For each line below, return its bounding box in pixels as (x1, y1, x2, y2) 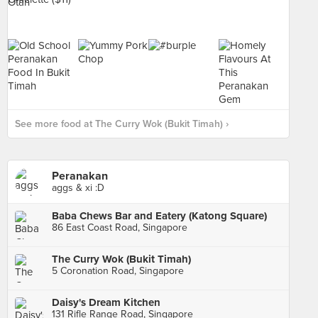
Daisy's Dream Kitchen (52, 296, 160, 309)
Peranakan (52, 169, 108, 183)
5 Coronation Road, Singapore (52, 265, 184, 277)
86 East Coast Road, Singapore (52, 221, 187, 234)
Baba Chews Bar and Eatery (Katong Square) (52, 209, 267, 222)
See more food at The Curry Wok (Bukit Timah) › (15, 118, 229, 130)
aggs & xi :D (52, 182, 104, 194)
